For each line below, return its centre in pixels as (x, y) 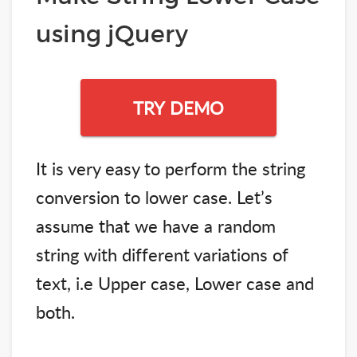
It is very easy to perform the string (171, 168)
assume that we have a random (156, 225)
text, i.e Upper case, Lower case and (175, 282)
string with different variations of (162, 254)
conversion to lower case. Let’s (154, 196)
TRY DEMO (178, 107)
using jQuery (112, 34)
